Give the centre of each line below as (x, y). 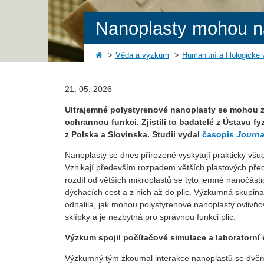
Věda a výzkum (142, 56)
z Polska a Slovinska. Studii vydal (133, 135)
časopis (219, 135)
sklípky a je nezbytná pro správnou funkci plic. (150, 217)
